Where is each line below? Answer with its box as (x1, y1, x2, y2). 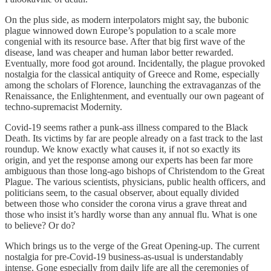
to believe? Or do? (5, 220, 75, 230)
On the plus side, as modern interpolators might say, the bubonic (5, 14, 249, 25)
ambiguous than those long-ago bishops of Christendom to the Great (5, 165, 264, 176)
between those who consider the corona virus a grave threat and (5, 198, 247, 209)
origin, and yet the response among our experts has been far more (5, 154, 253, 165)
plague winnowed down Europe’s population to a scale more (5, 25, 236, 36)
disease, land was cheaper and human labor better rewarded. (5, 47, 233, 57)
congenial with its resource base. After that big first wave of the (5, 36, 245, 47)
